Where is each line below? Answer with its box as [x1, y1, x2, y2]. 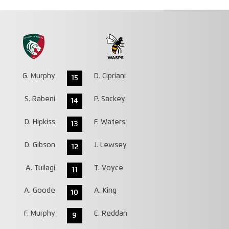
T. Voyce [94, 164, 123, 172]
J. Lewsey [94, 141, 127, 149]
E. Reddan [94, 210, 127, 218]
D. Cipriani [94, 73, 126, 80]
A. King [94, 187, 117, 195]
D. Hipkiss [24, 118, 55, 126]
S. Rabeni [24, 96, 55, 103]
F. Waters [94, 118, 125, 126]
